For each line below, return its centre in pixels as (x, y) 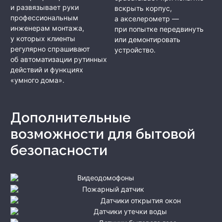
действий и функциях (47, 70)
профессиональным (44, 18)
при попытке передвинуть (159, 29)
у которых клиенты (43, 39)
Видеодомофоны (106, 178)
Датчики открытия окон (141, 200)
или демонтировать (147, 39)
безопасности (59, 151)
